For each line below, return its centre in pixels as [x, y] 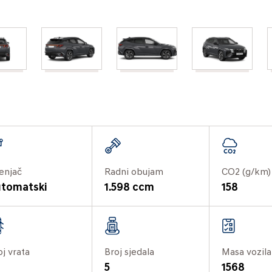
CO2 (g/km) [246, 172]
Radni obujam [134, 172]
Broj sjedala [130, 252]
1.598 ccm [130, 188]
